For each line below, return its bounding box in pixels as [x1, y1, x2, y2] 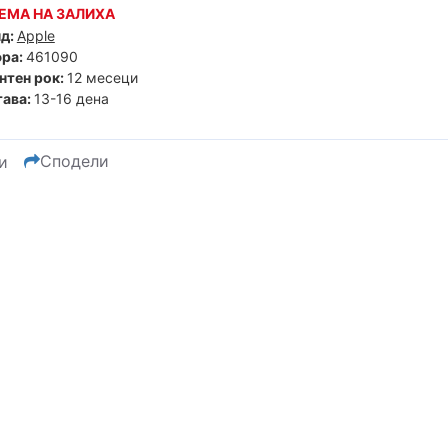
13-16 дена [33, 90, 109, 107]
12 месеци [66, 69, 138, 86]
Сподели [39, 151, 109, 171]
